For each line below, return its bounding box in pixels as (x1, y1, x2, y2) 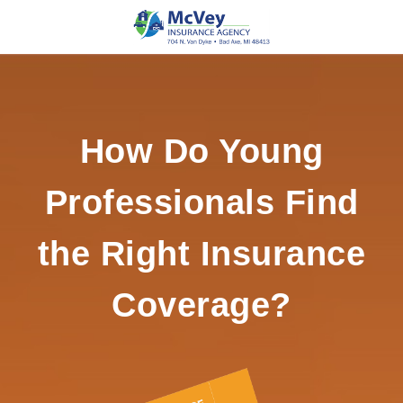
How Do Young (79, 132, 324, 170)
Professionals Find (44, 184, 359, 221)
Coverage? (112, 286, 291, 324)
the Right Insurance (37, 235, 366, 273)
